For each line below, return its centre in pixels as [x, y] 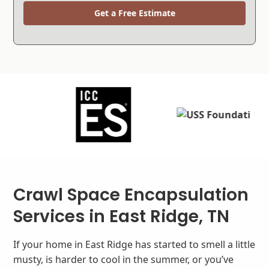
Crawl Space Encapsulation [131, 195]
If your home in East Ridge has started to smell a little [134, 244]
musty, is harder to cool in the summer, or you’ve [124, 259]
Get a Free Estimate [134, 13]
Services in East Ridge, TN [122, 216]
